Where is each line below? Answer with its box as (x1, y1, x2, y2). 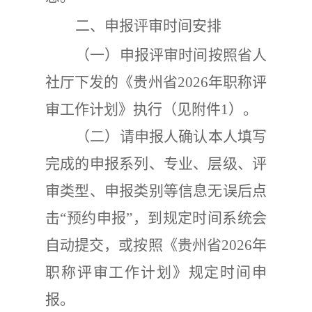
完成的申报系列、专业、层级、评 (45, 155, 267, 173)
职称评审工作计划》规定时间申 (45, 264, 267, 281)
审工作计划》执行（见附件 (45, 101, 221, 118)
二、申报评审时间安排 (75, 17, 221, 35)
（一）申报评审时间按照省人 (75, 47, 267, 64)
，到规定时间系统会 (132, 210, 267, 227)
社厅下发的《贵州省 (45, 74, 178, 91)
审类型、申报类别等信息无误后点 (45, 182, 267, 200)
